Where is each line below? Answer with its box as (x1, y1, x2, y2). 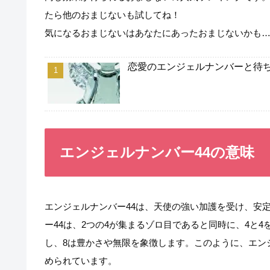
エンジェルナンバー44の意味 (60, 144, 254, 161)
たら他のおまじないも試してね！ (45, 9, 180, 20)
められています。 (45, 255, 117, 266)
